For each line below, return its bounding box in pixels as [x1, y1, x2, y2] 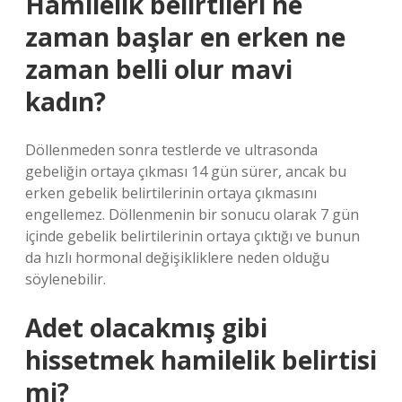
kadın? [25, 84, 106, 118]
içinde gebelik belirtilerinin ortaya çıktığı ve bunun [25, 226, 360, 246]
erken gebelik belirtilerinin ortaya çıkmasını [25, 183, 317, 203]
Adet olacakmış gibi [25, 310, 267, 345]
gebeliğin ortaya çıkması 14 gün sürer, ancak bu [25, 162, 346, 181]
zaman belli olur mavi [25, 52, 293, 86]
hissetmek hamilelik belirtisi [25, 343, 377, 377]
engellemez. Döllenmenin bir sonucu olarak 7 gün [25, 205, 359, 224]
